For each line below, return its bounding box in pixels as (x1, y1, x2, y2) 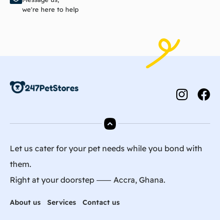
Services (47, 197, 76, 207)
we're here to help (22, 5, 79, 13)
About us (10, 197, 41, 207)
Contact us (82, 197, 120, 207)
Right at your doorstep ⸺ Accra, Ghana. (10, 174, 165, 185)
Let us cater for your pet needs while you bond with (10, 143, 202, 153)
